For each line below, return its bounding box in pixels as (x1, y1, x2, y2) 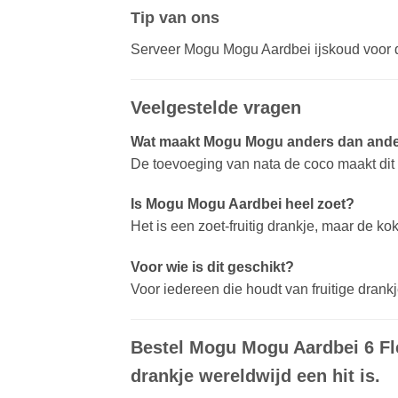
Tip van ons (131, 8, 219, 27)
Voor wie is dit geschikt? (131, 259, 294, 275)
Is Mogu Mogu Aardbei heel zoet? (131, 196, 354, 212)
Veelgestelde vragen (131, 97, 301, 117)
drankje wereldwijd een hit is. (131, 366, 380, 386)
